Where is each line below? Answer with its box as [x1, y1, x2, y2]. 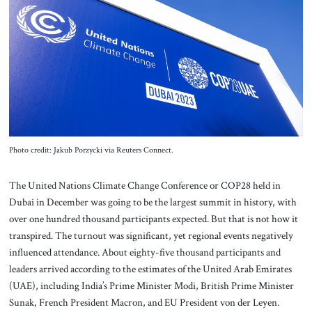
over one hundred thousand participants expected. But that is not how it [8, 212, 298, 226]
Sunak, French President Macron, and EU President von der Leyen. [8, 295, 279, 310]
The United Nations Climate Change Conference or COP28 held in [8, 178, 281, 193]
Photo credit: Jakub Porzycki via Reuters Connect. [8, 144, 173, 155]
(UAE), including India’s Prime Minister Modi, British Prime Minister [8, 279, 294, 293]
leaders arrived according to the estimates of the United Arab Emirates [8, 262, 292, 276]
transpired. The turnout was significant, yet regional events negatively [8, 228, 293, 243]
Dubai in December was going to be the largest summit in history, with [8, 195, 297, 210]
